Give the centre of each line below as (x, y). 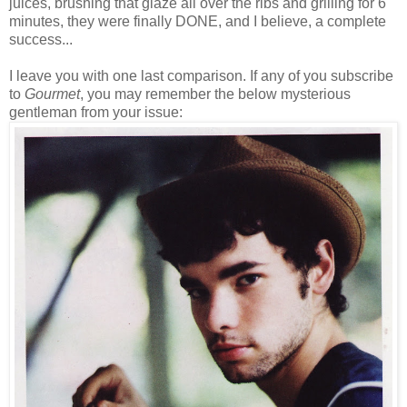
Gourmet (52, 94)
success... (41, 39)
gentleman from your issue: (96, 112)
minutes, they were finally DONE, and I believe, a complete (198, 21)
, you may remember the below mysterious (215, 94)
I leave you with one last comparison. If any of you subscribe (201, 75)
